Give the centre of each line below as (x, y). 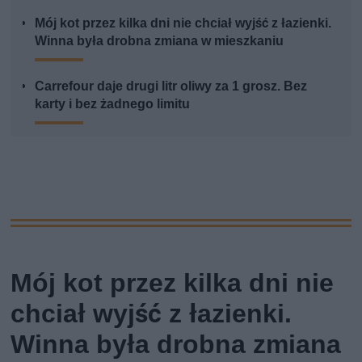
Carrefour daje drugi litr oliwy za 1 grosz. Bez (171, 86)
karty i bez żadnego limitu (113, 104)
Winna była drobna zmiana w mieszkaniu (160, 41)
